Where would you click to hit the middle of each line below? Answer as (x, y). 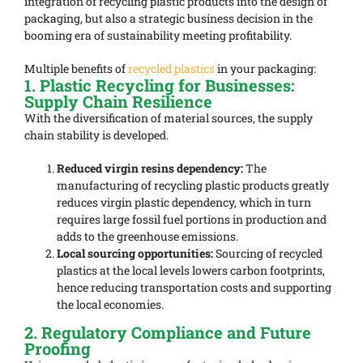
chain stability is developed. (96, 135)
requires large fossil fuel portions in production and (192, 220)
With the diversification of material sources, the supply (169, 118)
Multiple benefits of (76, 69)
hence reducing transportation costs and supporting (194, 288)
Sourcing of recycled (268, 254)
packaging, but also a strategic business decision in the (169, 19)
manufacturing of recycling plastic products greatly (193, 186)
